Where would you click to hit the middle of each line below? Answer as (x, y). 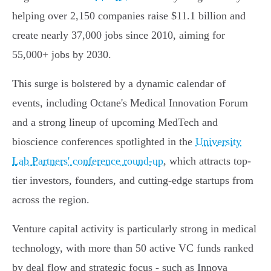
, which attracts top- (207, 161)
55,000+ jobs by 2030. (62, 55)
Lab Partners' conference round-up (88, 161)
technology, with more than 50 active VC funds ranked (133, 248)
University (218, 142)
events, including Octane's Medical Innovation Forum (130, 103)
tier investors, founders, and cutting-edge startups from (133, 181)
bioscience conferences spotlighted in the (104, 142)
